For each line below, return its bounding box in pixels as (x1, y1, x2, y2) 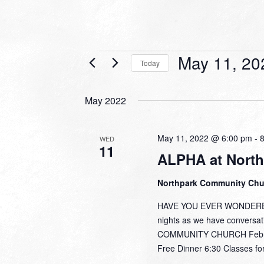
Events (85, 50, 140, 71)
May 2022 (85, 94, 126, 107)
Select (177, 74, 207, 87)
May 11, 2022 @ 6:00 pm (157, 132, 252, 144)
